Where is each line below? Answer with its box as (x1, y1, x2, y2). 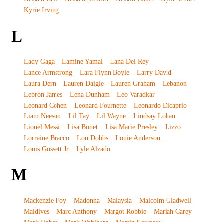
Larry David (136, 69, 171, 76)
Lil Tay (68, 112, 89, 120)
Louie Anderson (115, 134, 160, 142)
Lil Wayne (96, 112, 126, 120)
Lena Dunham (69, 91, 110, 98)
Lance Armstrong (23, 69, 72, 76)
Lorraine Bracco (23, 134, 69, 142)
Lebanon (162, 80, 187, 87)
